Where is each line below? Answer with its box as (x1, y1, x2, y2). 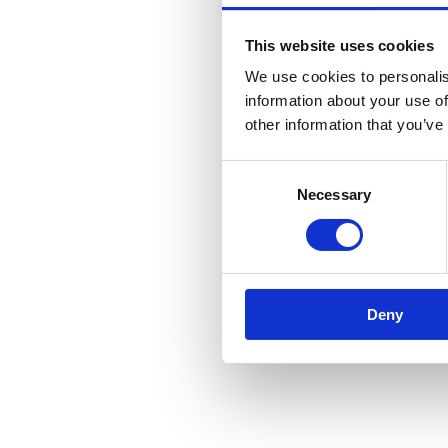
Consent (221, 162, 277, 180)
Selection (221, 186, 282, 204)
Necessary (297, 186, 371, 204)
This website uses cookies (244, 36, 434, 54)
